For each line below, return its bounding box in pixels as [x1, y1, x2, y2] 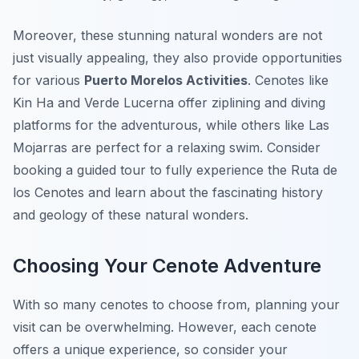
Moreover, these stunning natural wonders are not [13, 27, 322, 44]
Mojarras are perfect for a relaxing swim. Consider [13, 139, 321, 156]
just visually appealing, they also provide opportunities [13, 50, 342, 67]
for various [13, 72, 84, 89]
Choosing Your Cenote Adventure [13, 254, 321, 278]
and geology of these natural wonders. [13, 207, 248, 224]
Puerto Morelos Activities [84, 72, 248, 89]
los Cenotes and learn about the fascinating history [13, 184, 323, 201]
